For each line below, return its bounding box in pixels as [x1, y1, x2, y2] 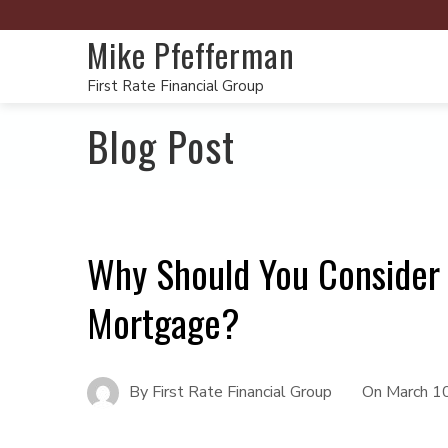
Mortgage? [87, 294, 240, 350]
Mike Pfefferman [87, 31, 295, 78]
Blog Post [87, 116, 235, 176]
